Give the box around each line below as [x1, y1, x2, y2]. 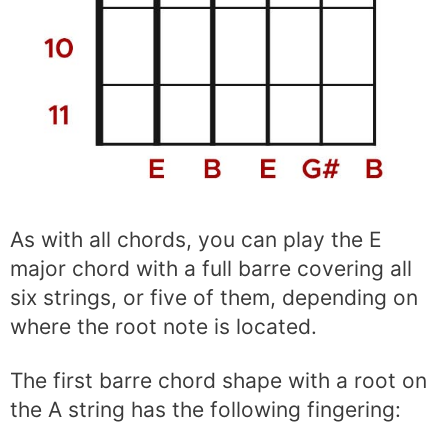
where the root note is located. [10, 314, 317, 340]
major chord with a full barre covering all [10, 256, 412, 282]
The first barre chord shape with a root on [10, 368, 427, 394]
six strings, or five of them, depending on [10, 285, 418, 311]
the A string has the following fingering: [10, 397, 401, 423]
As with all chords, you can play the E [10, 227, 382, 253]
